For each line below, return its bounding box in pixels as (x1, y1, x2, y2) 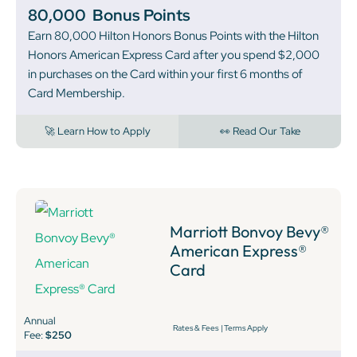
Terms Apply (223, 323, 268, 334)
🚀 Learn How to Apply (44, 124, 151, 139)
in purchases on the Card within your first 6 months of (28, 66, 303, 83)
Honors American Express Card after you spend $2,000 (28, 47, 320, 64)
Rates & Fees (172, 323, 218, 334)
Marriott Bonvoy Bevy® (169, 222, 329, 242)
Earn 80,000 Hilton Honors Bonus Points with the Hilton (28, 28, 319, 45)
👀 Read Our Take (219, 124, 300, 139)
